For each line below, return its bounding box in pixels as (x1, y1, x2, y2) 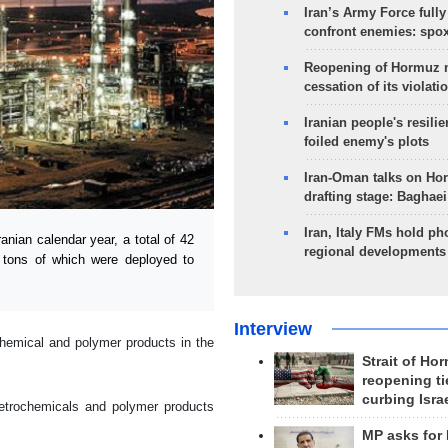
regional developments (303, 244, 446, 259)
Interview (233, 319, 312, 339)
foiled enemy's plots (303, 134, 429, 149)
